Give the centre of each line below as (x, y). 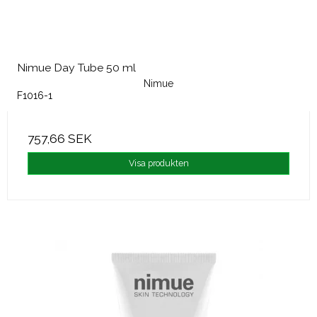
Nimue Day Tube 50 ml (76, 67)
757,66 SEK (59, 138)
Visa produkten (158, 163)
